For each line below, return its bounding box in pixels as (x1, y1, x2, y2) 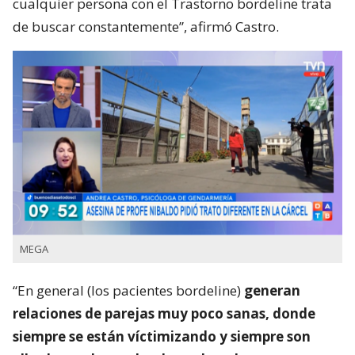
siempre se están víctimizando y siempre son (13, 326, 311, 345)
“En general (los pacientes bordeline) (13, 281, 244, 300)
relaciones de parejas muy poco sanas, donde (13, 303, 315, 323)
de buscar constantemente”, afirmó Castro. (13, 17, 279, 36)
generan (244, 281, 300, 300)
